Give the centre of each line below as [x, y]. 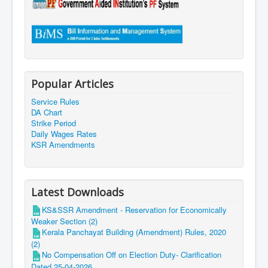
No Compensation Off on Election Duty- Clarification [132, 255]
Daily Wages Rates [64, 133]
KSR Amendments [63, 144]
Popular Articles [72, 83]
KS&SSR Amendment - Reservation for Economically [134, 209]
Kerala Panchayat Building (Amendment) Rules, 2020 [134, 232]
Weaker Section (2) [64, 221]
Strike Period [54, 123]
